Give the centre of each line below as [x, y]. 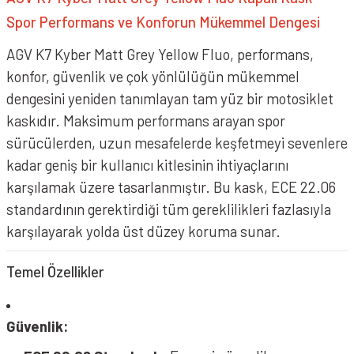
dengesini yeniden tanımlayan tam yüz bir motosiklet [170, 98]
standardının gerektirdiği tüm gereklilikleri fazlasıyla [169, 209]
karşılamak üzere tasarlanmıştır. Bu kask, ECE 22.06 [171, 187]
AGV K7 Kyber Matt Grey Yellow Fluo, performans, [160, 54]
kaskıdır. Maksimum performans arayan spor [146, 121]
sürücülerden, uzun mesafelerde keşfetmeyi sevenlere [177, 143]
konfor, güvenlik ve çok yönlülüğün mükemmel [153, 76]
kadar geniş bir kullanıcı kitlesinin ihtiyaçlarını [147, 165]
